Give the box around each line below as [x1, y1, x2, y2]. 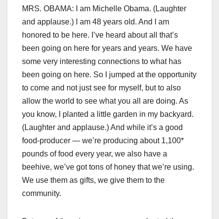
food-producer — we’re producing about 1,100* [22, 136, 184, 145]
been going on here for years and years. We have [22, 44, 192, 53]
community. [22, 189, 61, 198]
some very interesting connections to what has [22, 57, 181, 66]
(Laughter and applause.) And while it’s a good [22, 123, 183, 132]
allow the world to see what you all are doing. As [22, 97, 188, 106]
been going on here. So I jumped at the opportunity [22, 70, 197, 79]
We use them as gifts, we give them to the [22, 176, 165, 185]
